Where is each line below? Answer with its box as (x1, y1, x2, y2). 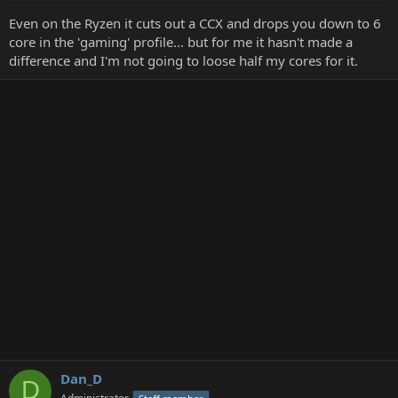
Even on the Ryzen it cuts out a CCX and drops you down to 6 (9, 13, 381, 32)
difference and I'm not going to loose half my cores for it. (9, 51, 358, 69)
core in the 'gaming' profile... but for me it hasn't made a (9, 32, 353, 51)
